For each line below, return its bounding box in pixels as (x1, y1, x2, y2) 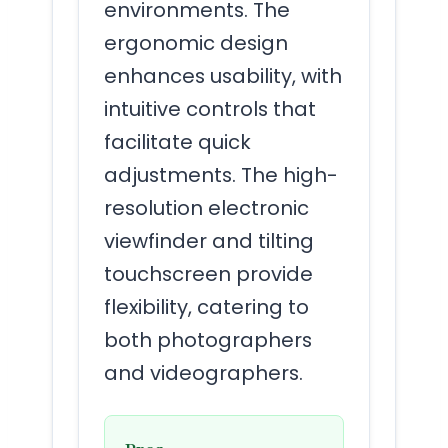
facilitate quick (104, 128, 251, 157)
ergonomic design (104, 29, 288, 58)
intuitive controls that (104, 95, 316, 124)
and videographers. (104, 359, 303, 388)
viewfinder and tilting (104, 227, 314, 256)
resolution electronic (104, 194, 309, 223)
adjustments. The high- (104, 161, 338, 190)
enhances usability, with (104, 62, 342, 91)
